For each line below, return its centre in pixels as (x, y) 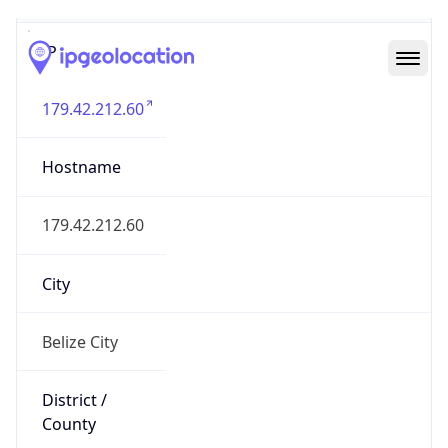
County (68, 406)
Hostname (81, 149)
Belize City (79, 323)
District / (74, 382)
